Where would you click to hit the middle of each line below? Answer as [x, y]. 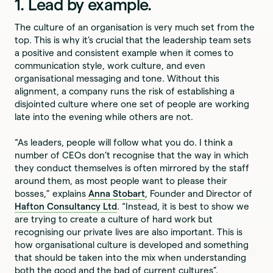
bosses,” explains [52, 194]
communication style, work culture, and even [110, 66]
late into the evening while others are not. [104, 117]
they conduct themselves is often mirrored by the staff [132, 168]
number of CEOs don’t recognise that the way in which [132, 155]
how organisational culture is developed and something [132, 245]
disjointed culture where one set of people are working [132, 104]
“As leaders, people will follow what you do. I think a [124, 143]
